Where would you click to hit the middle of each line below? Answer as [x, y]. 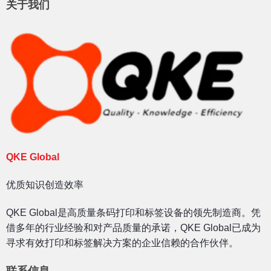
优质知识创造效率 [44, 184]
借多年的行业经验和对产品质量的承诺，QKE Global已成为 [133, 227]
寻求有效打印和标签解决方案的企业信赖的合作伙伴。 [122, 243]
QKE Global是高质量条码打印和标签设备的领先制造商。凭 [133, 212]
